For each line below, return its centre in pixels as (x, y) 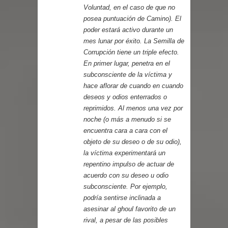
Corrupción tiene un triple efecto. (131, 52)
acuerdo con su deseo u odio (126, 175)
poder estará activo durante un (128, 30)
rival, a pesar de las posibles (126, 220)
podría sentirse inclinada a (122, 197)
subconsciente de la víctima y (128, 74)
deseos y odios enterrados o (125, 97)
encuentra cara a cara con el (125, 130)
